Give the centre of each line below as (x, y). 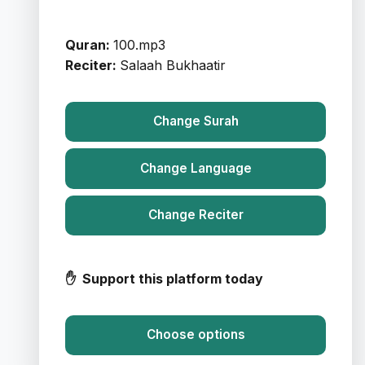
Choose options (196, 335)
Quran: (89, 44)
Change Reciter (196, 215)
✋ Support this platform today (166, 278)
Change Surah (196, 121)
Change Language (196, 168)
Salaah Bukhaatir (173, 65)
